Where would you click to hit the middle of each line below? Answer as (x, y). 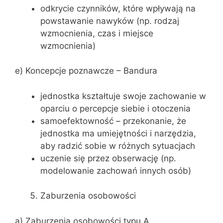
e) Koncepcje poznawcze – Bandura (86, 71)
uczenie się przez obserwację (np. (108, 158)
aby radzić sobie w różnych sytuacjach (118, 146)
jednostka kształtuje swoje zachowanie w (123, 96)
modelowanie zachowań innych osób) (116, 170)
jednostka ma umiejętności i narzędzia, (118, 133)
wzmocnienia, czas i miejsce (97, 33)
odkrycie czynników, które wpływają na (118, 8)
